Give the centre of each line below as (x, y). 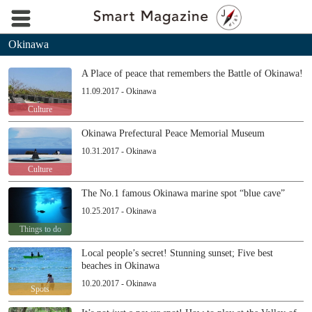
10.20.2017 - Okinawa (119, 283)
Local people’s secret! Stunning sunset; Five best (177, 253)
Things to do (40, 229)
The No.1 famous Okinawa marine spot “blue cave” (183, 193)
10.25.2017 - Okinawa (119, 211)
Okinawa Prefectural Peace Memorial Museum (173, 133)
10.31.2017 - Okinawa (119, 151)
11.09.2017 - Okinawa (119, 91)
